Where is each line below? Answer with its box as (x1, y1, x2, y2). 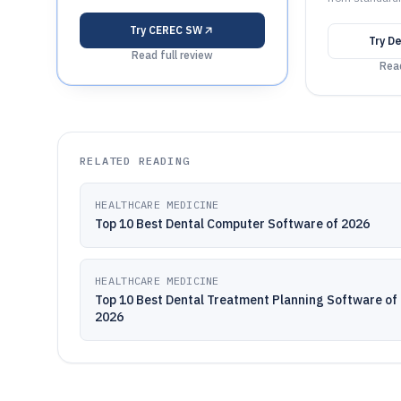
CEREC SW (148, 23, 202, 37)
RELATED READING (80, 154, 190, 167)
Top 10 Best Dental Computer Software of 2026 (95, 216, 370, 232)
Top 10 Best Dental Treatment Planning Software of (95, 292, 397, 308)
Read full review (131, 48, 213, 62)
